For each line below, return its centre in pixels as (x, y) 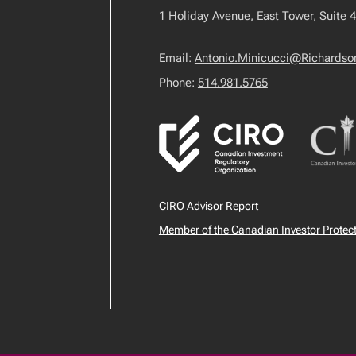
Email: (176, 58)
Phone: (178, 83)
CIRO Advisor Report (208, 206)
